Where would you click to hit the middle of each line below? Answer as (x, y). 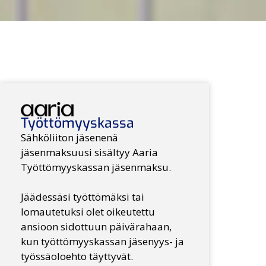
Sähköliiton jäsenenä (70, 137)
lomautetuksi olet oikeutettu (88, 212)
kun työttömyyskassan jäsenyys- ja (103, 241)
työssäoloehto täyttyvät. (77, 256)
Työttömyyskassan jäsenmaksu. (97, 167)
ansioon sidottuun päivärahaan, (96, 227)
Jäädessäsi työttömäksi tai (83, 197)
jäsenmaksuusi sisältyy (77, 152)
